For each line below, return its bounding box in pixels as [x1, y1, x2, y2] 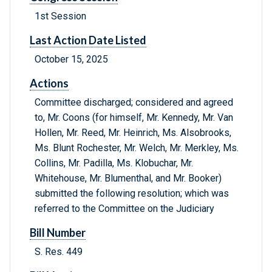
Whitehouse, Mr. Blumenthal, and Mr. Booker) [35, 172, 222, 185]
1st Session [35, 10, 86, 22]
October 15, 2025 [35, 53, 108, 66]
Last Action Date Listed [30, 33, 146, 47]
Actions [30, 76, 69, 90]
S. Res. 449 [35, 246, 83, 258]
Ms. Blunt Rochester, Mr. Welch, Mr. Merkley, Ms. [35, 142, 239, 154]
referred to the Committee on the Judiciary [35, 203, 214, 215]
